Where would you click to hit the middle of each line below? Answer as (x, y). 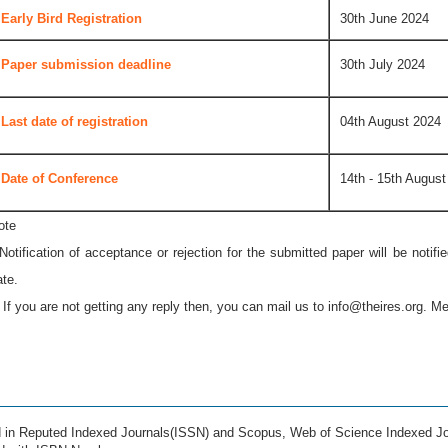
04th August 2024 (390, 121)
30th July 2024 (382, 64)
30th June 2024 (384, 18)
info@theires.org (375, 306)
